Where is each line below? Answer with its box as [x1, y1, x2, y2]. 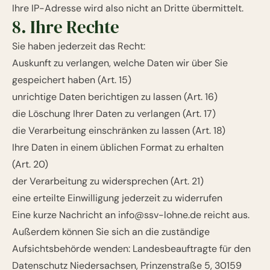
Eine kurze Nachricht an [12, 209, 118, 221]
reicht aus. [201, 209, 250, 221]
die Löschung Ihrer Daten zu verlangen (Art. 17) [12, 107, 216, 120]
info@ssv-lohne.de [118, 209, 201, 221]
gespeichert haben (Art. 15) [12, 74, 131, 86]
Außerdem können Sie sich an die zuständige [12, 225, 210, 238]
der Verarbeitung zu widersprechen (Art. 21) [12, 175, 204, 187]
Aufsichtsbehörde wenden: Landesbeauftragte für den [12, 242, 251, 255]
